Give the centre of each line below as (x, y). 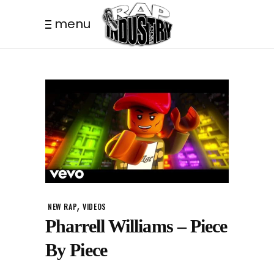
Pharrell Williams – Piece (136, 226)
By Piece (76, 250)
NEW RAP (63, 206)
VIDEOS (94, 206)
